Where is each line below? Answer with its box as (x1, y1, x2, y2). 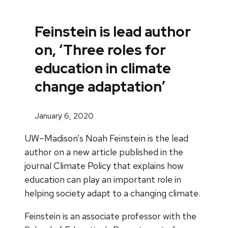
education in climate (35, 59, 171, 78)
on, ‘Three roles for (35, 40, 166, 60)
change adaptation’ (35, 77, 165, 97)
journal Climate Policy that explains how (24, 159, 184, 172)
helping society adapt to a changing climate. (24, 187, 201, 199)
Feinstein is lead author (35, 22, 191, 42)
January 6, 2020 (35, 110, 94, 121)
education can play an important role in (24, 173, 181, 185)
